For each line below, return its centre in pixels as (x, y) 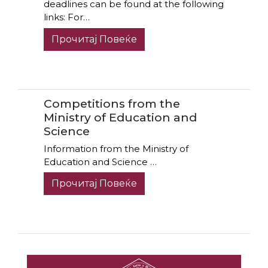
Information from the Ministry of (116, 148)
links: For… (66, 17)
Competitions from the (112, 104)
